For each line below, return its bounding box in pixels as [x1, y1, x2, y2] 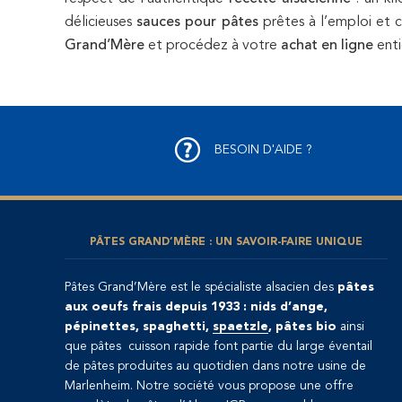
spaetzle [213, 319, 268, 333]
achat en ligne [281, 38, 373, 53]
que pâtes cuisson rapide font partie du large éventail [65, 339, 372, 353]
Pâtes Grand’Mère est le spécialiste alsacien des [65, 280, 337, 293]
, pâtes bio [268, 319, 336, 333]
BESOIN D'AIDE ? [214, 144, 312, 157]
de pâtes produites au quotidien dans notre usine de [65, 359, 366, 372]
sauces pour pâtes [136, 14, 258, 30]
